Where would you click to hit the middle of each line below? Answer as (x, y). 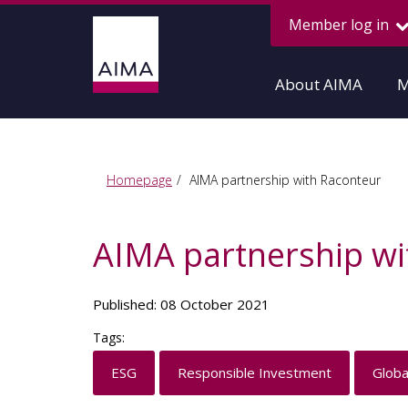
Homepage (139, 180)
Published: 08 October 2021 (181, 304)
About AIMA (319, 84)
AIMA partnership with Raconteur (283, 180)
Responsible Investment (255, 372)
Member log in (341, 25)
